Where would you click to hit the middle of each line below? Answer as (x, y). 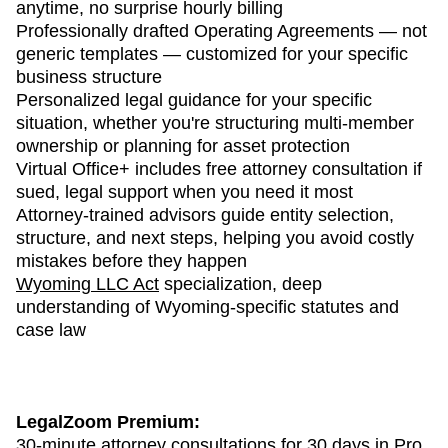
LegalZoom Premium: (108, 421)
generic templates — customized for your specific (212, 53)
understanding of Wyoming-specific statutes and (207, 306)
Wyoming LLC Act (87, 283)
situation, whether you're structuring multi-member (215, 122)
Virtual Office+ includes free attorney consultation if (219, 168)
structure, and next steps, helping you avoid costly (215, 237)
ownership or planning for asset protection (183, 145)
